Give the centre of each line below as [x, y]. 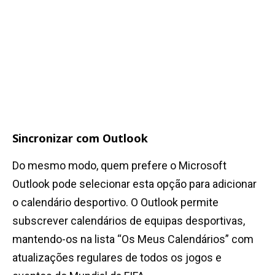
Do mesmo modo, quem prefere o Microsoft [119, 166]
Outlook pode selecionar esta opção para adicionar [134, 184]
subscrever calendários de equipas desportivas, [129, 221]
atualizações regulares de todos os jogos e [117, 258]
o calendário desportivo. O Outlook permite [115, 203]
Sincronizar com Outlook [80, 138]
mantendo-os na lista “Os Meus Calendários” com [133, 239]
